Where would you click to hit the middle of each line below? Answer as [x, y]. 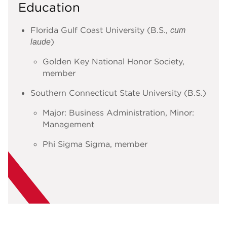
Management [68, 124]
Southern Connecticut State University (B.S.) [118, 92]
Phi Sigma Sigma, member [95, 144]
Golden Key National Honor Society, [113, 61]
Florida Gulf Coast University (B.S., [100, 30]
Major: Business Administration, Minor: [118, 112]
